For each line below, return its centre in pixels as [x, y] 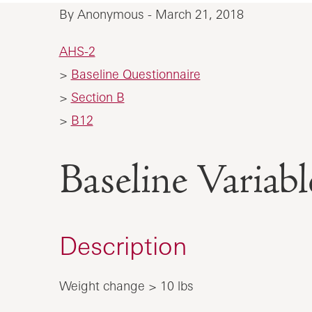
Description [123, 245]
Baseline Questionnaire [135, 73]
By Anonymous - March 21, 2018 [151, 14]
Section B [97, 96]
